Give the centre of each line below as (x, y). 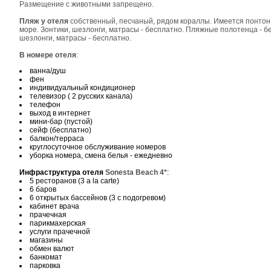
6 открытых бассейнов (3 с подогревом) (98, 198)
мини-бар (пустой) (61, 122)
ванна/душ (48, 71)
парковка (45, 266)
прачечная (48, 215)
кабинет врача (54, 206)
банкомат (46, 257)
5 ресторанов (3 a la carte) (74, 181)
